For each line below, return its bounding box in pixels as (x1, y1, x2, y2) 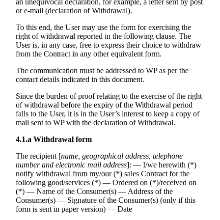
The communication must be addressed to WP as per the (16, 66, 189, 75)
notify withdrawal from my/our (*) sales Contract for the (16, 169, 190, 178)
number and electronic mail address (16, 161, 127, 169)
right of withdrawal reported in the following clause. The (16, 32, 191, 41)
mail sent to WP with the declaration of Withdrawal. (16, 118, 175, 127)
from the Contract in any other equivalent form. (16, 50, 162, 58)
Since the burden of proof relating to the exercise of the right (16, 92, 202, 101)
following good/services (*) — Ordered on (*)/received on (16, 178, 196, 187)
